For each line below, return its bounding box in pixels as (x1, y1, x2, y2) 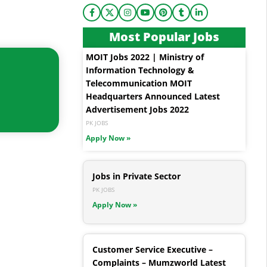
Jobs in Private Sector (92, 170, 181, 182)
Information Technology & (86, 64, 194, 76)
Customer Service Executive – (92, 244, 213, 256)
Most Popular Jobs (109, 29, 219, 45)
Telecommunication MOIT (86, 77, 192, 89)
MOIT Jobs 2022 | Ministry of (86, 51, 204, 63)
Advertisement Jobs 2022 (86, 104, 189, 116)
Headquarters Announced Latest (86, 91, 220, 103)
